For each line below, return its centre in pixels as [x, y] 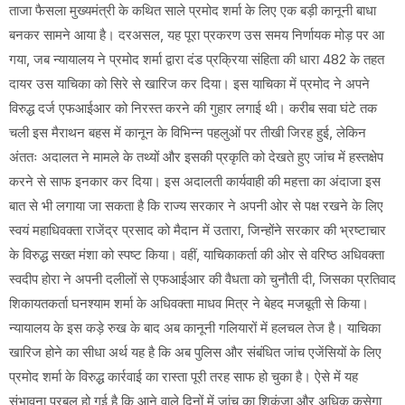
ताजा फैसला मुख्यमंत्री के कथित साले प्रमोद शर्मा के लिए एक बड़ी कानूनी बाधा [193, 11]
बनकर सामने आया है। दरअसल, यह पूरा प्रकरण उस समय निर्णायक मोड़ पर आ [197, 35]
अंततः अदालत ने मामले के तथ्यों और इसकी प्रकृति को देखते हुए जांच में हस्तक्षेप [196, 157]
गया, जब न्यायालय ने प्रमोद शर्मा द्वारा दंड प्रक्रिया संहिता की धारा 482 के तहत [197, 60]
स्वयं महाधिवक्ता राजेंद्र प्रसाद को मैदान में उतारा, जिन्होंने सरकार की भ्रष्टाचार [198, 231]
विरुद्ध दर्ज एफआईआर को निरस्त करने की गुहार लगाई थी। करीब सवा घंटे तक [193, 108]
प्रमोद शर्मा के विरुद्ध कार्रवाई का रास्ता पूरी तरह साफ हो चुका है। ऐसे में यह [184, 377]
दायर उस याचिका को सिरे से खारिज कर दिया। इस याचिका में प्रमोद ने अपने [189, 84]
